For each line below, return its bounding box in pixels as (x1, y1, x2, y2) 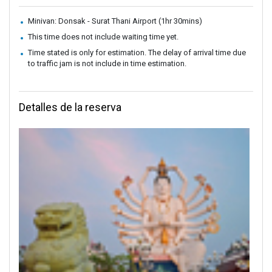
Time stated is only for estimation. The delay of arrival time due (28, 48, 246, 58)
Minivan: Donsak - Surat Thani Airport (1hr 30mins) (28, 16, 202, 26)
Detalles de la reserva (19, 101, 121, 114)
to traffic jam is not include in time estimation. (28, 59, 186, 69)
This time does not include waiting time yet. (28, 32, 178, 42)
